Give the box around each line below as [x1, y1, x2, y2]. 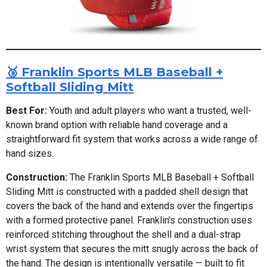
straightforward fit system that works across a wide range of [6, 133, 258, 145]
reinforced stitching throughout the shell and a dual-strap [6, 229, 241, 241]
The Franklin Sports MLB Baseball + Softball [67, 172, 254, 184]
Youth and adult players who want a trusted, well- [47, 105, 252, 117]
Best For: [6, 105, 47, 117]
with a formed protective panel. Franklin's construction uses [6, 215, 252, 226]
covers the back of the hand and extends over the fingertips [6, 200, 253, 212]
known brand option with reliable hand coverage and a [6, 119, 228, 131]
